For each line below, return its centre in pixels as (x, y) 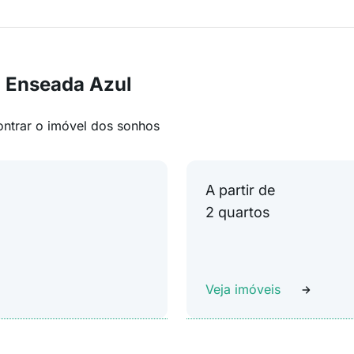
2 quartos (238, 212)
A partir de (241, 190)
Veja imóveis (243, 289)
